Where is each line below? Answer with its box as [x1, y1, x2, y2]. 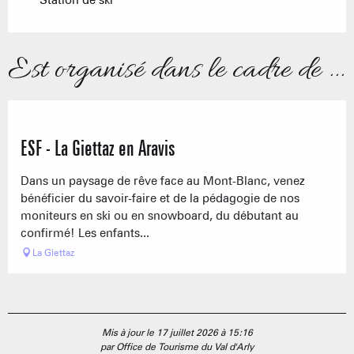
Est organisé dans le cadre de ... [8, 50, 345, 90]
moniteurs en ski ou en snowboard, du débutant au [21, 208, 299, 223]
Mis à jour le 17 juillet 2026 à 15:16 [101, 326, 253, 338]
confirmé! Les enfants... [21, 225, 149, 240]
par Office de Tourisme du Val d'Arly [100, 340, 254, 352]
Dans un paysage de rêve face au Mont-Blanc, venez [21, 173, 305, 188]
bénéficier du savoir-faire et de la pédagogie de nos [21, 190, 299, 205]
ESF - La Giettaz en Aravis [21, 138, 175, 160]
